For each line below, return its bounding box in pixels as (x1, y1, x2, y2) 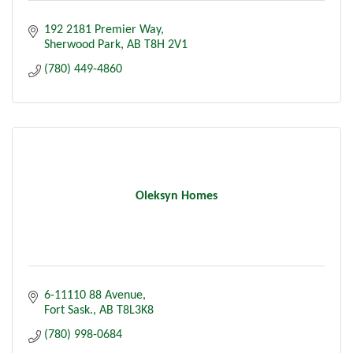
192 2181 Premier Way (44, 23, 161, 36)
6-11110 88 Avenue (44, 288, 143, 302)
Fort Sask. (44, 303, 93, 317)
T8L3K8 (117, 303, 154, 317)
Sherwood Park (44, 38, 121, 51)
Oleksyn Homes (136, 189, 217, 203)
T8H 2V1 (144, 38, 188, 51)
